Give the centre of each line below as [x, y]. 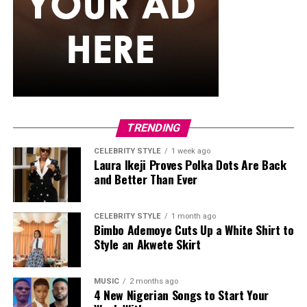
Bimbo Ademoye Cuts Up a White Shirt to [194, 230]
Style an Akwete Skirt [147, 244]
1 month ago [193, 217]
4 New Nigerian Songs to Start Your [181, 295]
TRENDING [153, 128]
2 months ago [153, 282]
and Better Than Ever [147, 179]
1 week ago [191, 151]
